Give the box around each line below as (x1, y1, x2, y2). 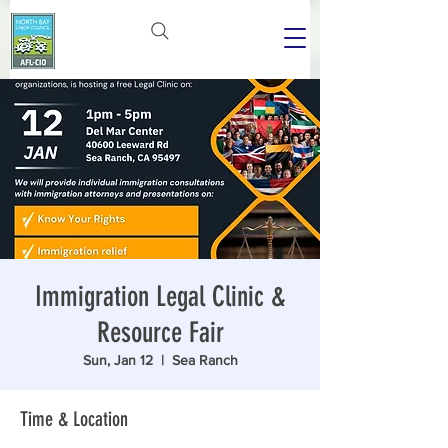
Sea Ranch (171, 352, 238, 368)
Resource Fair (96, 316, 224, 349)
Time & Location (20, 407, 128, 431)
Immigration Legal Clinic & (34, 280, 286, 313)
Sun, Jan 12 (82, 352, 153, 368)
